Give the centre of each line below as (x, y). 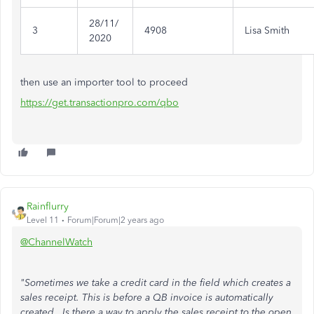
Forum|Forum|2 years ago (116, 220)
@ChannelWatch (56, 243)
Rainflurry (48, 207)
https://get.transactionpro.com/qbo (100, 103)
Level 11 (43, 220)
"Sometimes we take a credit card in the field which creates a (156, 283)
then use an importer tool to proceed (104, 83)
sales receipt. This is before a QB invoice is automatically (147, 298)
